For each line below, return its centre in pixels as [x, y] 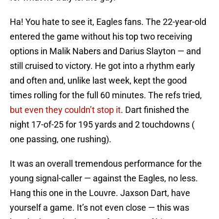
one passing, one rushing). [61, 139]
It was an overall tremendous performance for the [106, 164]
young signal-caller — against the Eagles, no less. [104, 178]
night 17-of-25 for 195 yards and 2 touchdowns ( [102, 125]
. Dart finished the [155, 110]
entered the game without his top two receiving [101, 37]
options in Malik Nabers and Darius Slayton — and [105, 51]
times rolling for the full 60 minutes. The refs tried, [106, 95]
